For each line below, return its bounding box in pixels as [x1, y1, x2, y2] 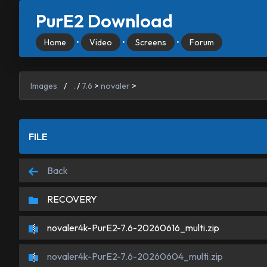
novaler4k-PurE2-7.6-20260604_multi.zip [45, 250, 223, 262]
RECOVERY [45, 193, 97, 205]
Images [30, 80, 57, 91]
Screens [135, 37, 166, 48]
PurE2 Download [36, 10, 173, 32]
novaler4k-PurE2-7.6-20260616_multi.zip [45, 222, 219, 234]
